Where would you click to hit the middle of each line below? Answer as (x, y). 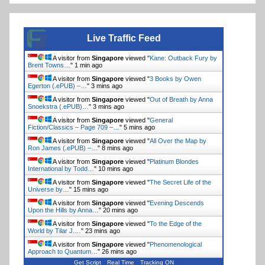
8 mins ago (117, 148)
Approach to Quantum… (63, 252)
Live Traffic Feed (124, 38)
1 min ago (88, 65)
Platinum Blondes (174, 162)
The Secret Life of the (180, 182)
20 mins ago (120, 210)
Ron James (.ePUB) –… (63, 148)
